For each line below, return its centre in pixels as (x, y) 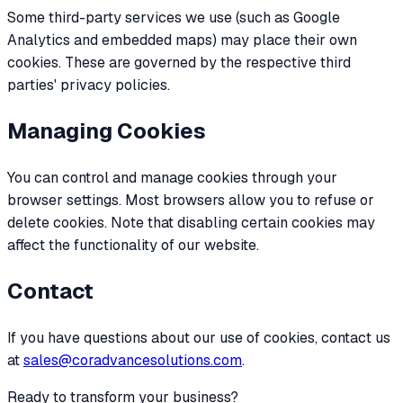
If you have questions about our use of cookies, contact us (199, 337)
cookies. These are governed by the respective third (179, 63)
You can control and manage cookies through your (172, 178)
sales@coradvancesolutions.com (133, 360)
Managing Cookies (107, 131)
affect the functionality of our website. (133, 246)
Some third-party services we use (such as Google (174, 18)
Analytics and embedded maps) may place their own (182, 40)
